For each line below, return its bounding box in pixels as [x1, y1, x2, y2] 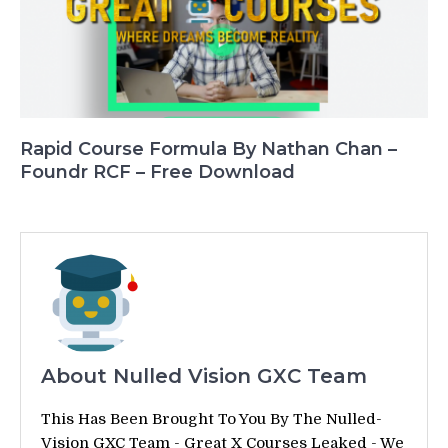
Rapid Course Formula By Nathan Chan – [20, 137, 397, 160]
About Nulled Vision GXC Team [41, 363, 367, 388]
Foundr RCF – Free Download [20, 160, 295, 183]
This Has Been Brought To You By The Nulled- [41, 409, 382, 428]
